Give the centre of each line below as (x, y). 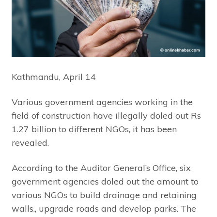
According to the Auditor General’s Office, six (101, 168)
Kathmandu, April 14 (54, 77)
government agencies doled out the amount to (105, 182)
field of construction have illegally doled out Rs (106, 116)
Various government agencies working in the (102, 102)
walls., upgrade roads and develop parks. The (104, 209)
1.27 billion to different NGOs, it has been (94, 129)
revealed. (30, 143)
